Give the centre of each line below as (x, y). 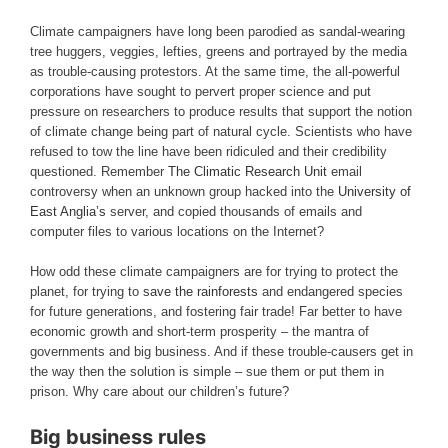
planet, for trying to (86, 291)
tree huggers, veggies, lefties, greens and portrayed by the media (218, 51)
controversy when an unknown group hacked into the (184, 191)
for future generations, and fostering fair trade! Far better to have (216, 311)
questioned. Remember (99, 171)
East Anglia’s (68, 211)
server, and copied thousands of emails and (234, 211)
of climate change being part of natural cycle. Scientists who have (221, 131)
